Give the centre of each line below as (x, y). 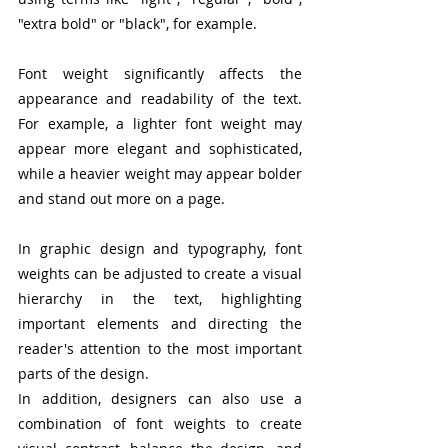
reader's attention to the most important (160, 349)
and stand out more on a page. (121, 199)
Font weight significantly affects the (160, 74)
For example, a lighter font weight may (160, 124)
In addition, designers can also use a (160, 399)
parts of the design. (83, 374)
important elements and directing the (160, 324)
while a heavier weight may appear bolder (160, 174)
